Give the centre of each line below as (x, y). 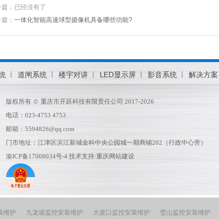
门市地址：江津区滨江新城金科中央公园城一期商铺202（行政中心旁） (106, 142)
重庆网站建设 (115, 156)
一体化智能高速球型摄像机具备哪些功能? (73, 20)
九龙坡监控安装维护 (55, 212)
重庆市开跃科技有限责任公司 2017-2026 (97, 101)
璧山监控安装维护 (185, 212)
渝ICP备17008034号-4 (37, 156)
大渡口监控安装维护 (121, 212)
